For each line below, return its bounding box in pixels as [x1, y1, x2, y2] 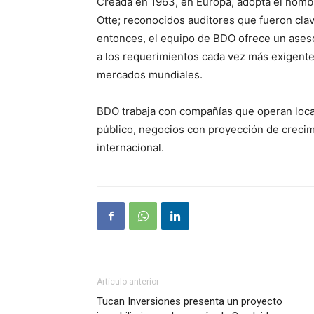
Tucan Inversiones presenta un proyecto [97, 295, 282, 308]
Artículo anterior [97, 277, 159, 287]
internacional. [97, 141, 164, 154]
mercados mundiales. [97, 68, 203, 81]
